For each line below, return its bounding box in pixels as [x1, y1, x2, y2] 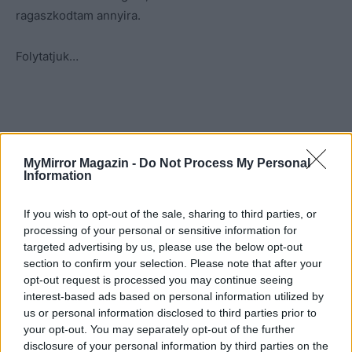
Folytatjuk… [16, 48, 79, 64]
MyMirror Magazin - [24, 156, 139, 170]
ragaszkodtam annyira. [16, 7, 141, 23]
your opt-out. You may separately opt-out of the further [24, 322, 295, 335]
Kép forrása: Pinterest [16, 130, 137, 145]
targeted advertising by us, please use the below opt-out [24, 240, 302, 253]
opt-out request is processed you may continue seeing [24, 273, 293, 286]
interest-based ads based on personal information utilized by [24, 289, 324, 302]
